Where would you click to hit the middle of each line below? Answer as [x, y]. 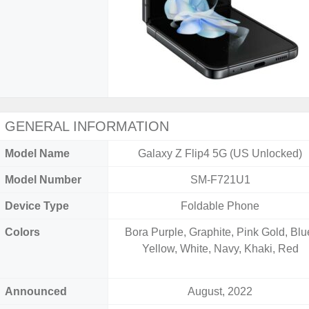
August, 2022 [220, 291]
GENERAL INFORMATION [87, 126]
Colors [22, 232]
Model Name [37, 153]
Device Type [37, 206]
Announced [36, 291]
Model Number [43, 180]
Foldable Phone [220, 206]
